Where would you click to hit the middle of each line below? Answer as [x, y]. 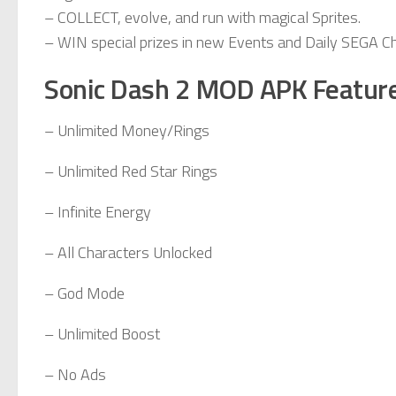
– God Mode [84, 293]
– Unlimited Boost [102, 333]
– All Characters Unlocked [128, 252]
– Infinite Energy [98, 211]
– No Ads [75, 374]
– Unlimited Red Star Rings [131, 171]
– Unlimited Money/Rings [127, 130]
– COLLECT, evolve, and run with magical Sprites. [202, 17]
